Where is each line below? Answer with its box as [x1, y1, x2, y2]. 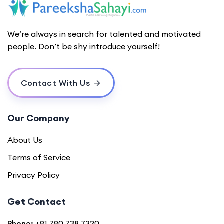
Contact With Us [20, 77, 90, 88]
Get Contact [7, 195, 66, 207]
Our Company [7, 112, 69, 124]
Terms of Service [7, 152, 70, 162]
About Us [7, 134, 42, 145]
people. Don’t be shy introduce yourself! [7, 41, 160, 51]
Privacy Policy [7, 169, 60, 180]
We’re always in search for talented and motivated [7, 28, 201, 39]
